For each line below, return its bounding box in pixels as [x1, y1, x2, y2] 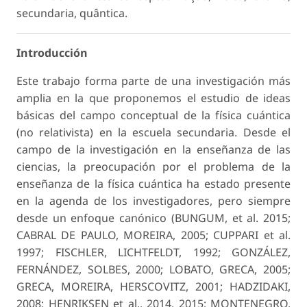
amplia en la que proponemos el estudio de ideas [16, 90, 291, 106]
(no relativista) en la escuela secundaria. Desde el [16, 124, 291, 140]
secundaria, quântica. [16, 5, 127, 21]
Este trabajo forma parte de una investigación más [16, 73, 291, 88]
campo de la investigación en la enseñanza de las [16, 141, 291, 157]
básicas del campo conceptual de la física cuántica [16, 107, 291, 123]
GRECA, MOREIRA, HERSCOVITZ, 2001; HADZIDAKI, [16, 278, 291, 294]
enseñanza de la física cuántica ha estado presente [16, 175, 291, 191]
